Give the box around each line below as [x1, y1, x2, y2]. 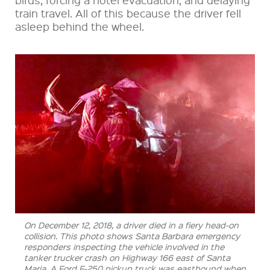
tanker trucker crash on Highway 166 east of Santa [24, 251, 230, 263]
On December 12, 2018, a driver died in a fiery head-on [24, 219, 239, 230]
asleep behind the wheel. [15, 19, 144, 34]
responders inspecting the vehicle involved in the [24, 240, 224, 252]
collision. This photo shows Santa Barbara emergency [24, 230, 240, 241]
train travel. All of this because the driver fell [15, 6, 241, 20]
